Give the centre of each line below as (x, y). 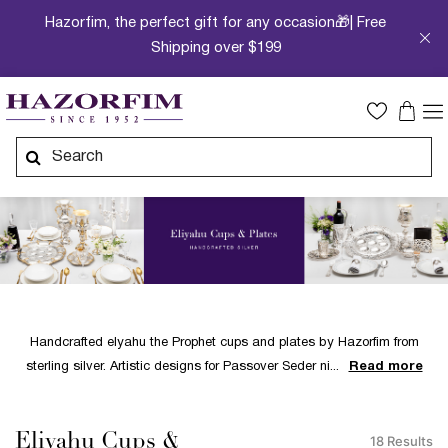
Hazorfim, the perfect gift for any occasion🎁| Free (216, 23)
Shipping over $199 (215, 48)
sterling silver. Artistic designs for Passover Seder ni (177, 367)
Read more (385, 367)
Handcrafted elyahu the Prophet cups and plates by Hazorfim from (224, 343)
